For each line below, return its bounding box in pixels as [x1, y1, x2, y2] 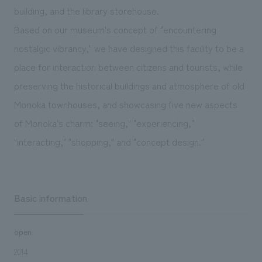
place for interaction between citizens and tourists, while [13, 59, 243, 74]
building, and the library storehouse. [13, 3, 159, 18]
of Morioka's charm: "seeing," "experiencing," [13, 115, 194, 130]
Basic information [13, 190, 87, 205]
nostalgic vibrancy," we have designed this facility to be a [13, 40, 244, 55]
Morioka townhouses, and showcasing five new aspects [13, 96, 237, 111]
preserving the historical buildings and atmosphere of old [13, 78, 244, 92]
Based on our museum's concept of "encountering [13, 22, 216, 36]
